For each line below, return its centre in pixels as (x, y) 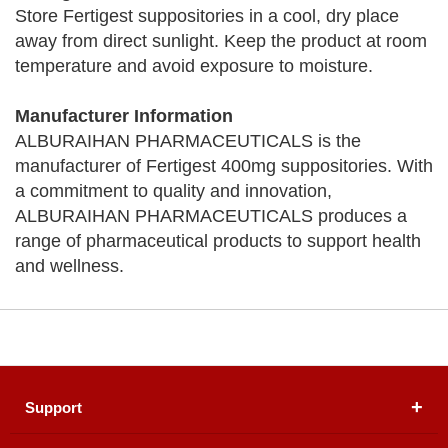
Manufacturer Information (124, 116)
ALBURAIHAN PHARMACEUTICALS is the (188, 141)
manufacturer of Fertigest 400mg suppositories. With (224, 166)
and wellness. (69, 266)
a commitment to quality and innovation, (173, 191)
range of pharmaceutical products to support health (218, 241)
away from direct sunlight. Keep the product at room (221, 41)
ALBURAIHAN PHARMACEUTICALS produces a (211, 216)
